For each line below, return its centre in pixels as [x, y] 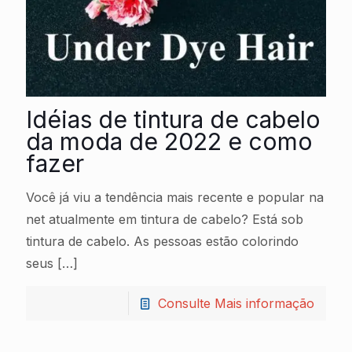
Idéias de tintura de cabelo [173, 120]
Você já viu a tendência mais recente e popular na [175, 198]
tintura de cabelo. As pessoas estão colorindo [162, 242]
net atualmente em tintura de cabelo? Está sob [165, 220]
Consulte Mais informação [236, 304]
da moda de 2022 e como [169, 142]
